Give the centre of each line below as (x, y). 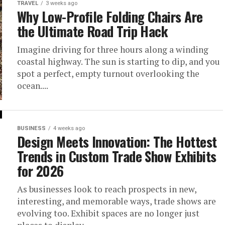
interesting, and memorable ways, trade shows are (117, 201)
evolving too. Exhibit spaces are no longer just (108, 213)
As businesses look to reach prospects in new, (107, 189)
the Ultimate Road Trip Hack (93, 31)
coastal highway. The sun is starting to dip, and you (119, 62)
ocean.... (33, 86)
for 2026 (40, 171)
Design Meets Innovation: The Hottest (117, 142)
